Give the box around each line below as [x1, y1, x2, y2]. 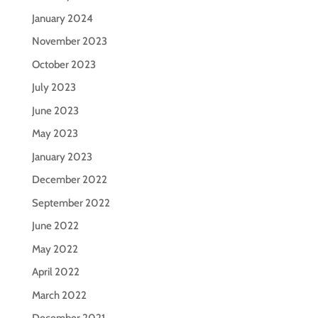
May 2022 [31, 242, 78, 256]
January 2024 [31, 11, 93, 25]
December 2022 [31, 173, 107, 186]
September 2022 [31, 196, 110, 209]
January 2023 [31, 150, 92, 163]
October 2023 [31, 57, 96, 71]
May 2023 [31, 127, 78, 140]
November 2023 [31, 35, 107, 48]
